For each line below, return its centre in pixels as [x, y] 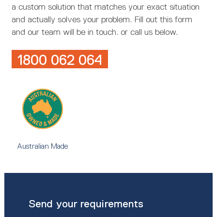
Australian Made [42, 146]
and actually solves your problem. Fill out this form [102, 19]
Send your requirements [86, 204]
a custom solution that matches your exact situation [106, 7]
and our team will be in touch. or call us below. [95, 32]
